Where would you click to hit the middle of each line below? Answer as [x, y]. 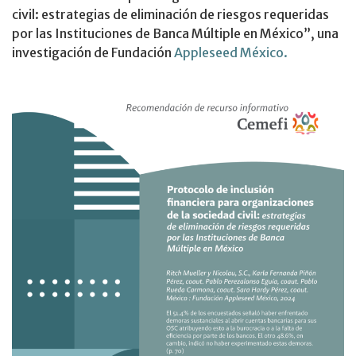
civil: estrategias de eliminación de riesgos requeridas [170, 15]
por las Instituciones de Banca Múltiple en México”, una [175, 34]
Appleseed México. [231, 53]
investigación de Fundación [93, 53]
